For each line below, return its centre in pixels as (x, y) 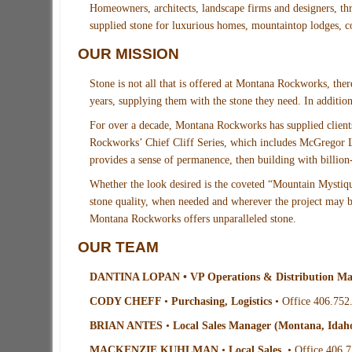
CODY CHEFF (127, 302)
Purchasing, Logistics (222, 302)
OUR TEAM (119, 247)
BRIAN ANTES (128, 326)
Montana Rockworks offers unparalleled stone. (193, 219)
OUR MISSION (129, 54)
